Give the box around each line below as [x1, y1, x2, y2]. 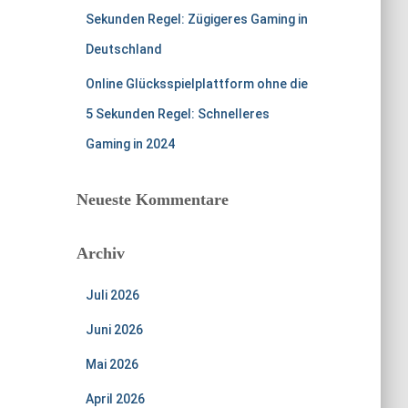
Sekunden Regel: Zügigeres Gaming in [85, 12, 308, 26]
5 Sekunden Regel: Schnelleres [85, 107, 270, 121]
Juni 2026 [85, 322, 143, 337]
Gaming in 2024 [85, 137, 175, 151]
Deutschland [85, 42, 162, 56]
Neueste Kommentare [76, 190, 229, 209]
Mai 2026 [85, 357, 138, 372]
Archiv [76, 244, 125, 262]
